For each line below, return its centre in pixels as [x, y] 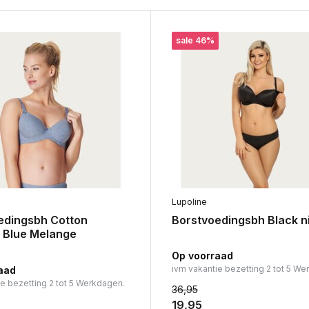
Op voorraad [202, 256]
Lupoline [189, 202]
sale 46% [195, 40]
